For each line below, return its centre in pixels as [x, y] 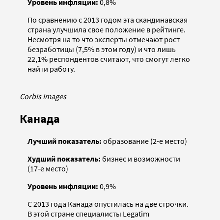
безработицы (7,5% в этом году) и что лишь [102, 49]
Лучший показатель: [65, 141]
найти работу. [51, 69]
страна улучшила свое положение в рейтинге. [107, 30]
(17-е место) [48, 168]
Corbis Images [43, 96]
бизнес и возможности [141, 158]
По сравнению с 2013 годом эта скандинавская [108, 20]
